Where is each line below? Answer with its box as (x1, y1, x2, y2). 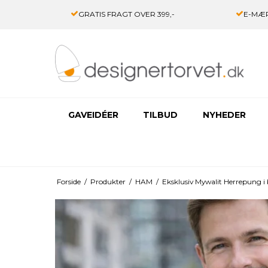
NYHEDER (202, 109, 246, 121)
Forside (56, 177, 81, 187)
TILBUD (143, 109, 178, 121)
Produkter (90, 177, 126, 187)
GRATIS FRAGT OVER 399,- (78, 10, 175, 19)
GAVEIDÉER (68, 109, 118, 121)
